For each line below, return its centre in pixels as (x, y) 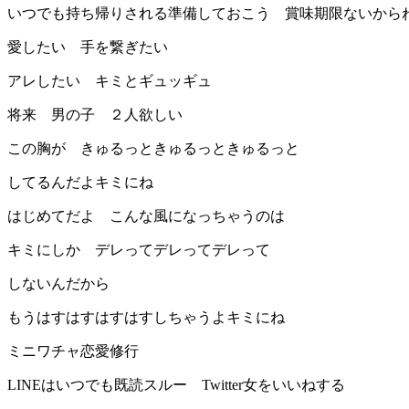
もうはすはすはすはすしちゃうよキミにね (146, 318)
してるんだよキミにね (80, 183)
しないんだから (58, 284)
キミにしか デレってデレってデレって (139, 250)
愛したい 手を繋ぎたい (88, 47)
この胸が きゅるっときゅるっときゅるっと (153, 149)
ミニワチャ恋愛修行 (73, 351)
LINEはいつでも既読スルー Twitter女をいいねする (176, 385)
